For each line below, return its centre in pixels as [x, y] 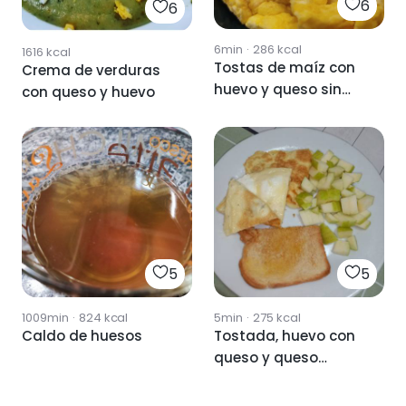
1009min [45, 318]
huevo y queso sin [278, 89]
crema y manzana [280, 380]
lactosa [242, 111]
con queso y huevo [88, 92]
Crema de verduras [91, 71]
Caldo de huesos [82, 336]
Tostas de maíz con [285, 67]
